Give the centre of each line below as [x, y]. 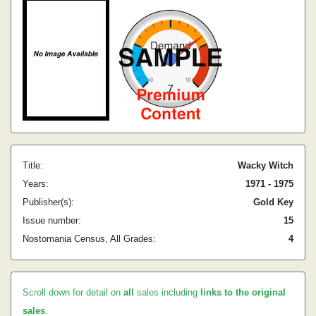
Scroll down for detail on [73, 292]
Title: [33, 165]
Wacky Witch [266, 165]
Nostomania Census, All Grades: [89, 239]
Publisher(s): [48, 202]
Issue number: [52, 220]
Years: [36, 184]
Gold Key [273, 202]
